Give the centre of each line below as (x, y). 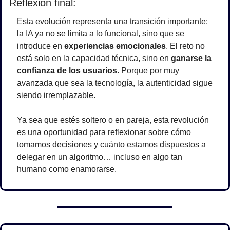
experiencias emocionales (115, 46)
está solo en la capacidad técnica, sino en (94, 59)
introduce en (41, 46)
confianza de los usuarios (67, 71)
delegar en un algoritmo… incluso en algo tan (100, 157)
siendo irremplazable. (56, 95)
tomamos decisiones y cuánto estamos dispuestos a (111, 145)
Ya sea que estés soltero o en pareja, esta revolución (113, 120)
